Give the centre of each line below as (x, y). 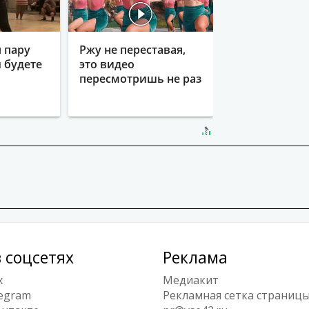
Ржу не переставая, (132, 49)
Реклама (195, 257)
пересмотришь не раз (140, 78)
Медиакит (191, 280)
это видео (107, 64)
